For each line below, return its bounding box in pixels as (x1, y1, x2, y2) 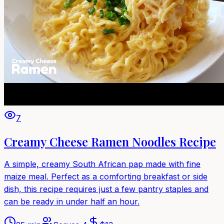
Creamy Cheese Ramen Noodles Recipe (4, 133, 216, 149)
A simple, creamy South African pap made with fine (4, 159, 200, 169)
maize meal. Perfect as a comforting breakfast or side (4, 171, 207, 182)
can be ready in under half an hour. (4, 196, 139, 207)
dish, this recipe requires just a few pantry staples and (4, 184, 208, 194)
